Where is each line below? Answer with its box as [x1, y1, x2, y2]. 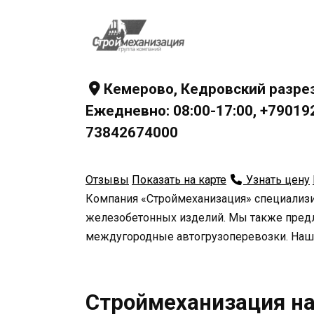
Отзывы [86, 172, 129, 186]
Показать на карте [132, 172, 226, 186]
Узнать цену [243, 172, 310, 186]
